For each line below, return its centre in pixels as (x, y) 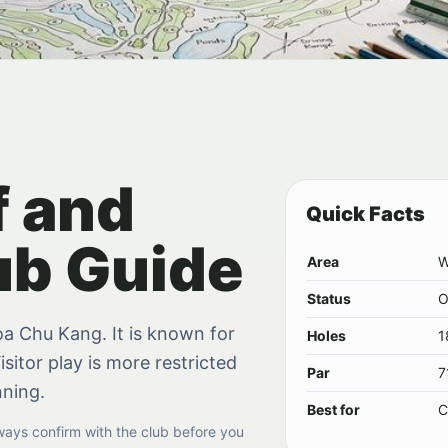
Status (328, 298)
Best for (333, 409)
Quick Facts (365, 214)
